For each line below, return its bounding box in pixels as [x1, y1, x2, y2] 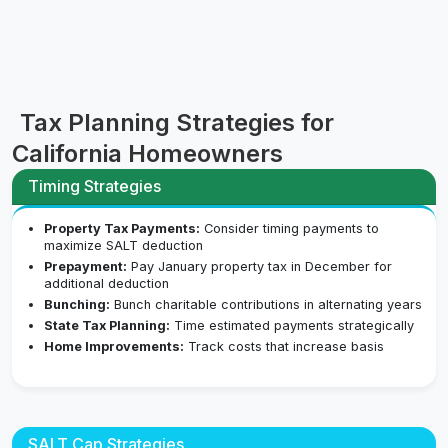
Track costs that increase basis [184, 339, 384, 355]
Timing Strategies [28, 176, 161, 197]
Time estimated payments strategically [170, 318, 414, 334]
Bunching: [44, 297, 110, 313]
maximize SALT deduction [44, 238, 203, 254]
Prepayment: [44, 259, 127, 275]
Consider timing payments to [200, 221, 379, 237]
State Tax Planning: [44, 318, 170, 334]
